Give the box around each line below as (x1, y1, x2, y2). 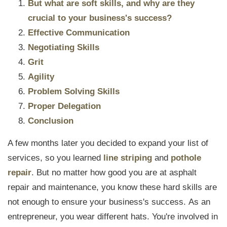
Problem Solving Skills (27, 87, 120, 96)
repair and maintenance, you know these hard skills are (8, 182, 217, 192)
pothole (171, 153, 201, 163)
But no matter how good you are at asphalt (36, 168, 197, 177)
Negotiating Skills (27, 43, 99, 52)
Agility (27, 72, 54, 82)
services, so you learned (8, 153, 103, 163)
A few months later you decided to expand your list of (8, 138, 208, 148)
